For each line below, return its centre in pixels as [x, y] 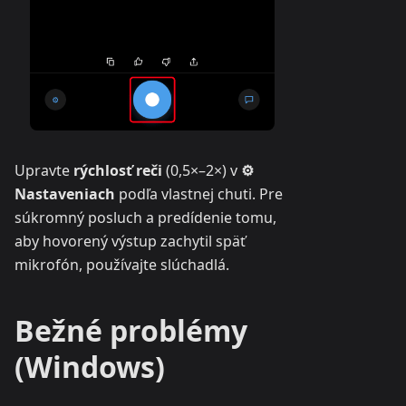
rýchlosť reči [118, 170]
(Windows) [90, 367]
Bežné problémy [131, 330]
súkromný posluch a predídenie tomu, [145, 217]
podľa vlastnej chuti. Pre [199, 194]
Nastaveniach [65, 194]
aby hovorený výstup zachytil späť [130, 241]
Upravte [44, 170]
